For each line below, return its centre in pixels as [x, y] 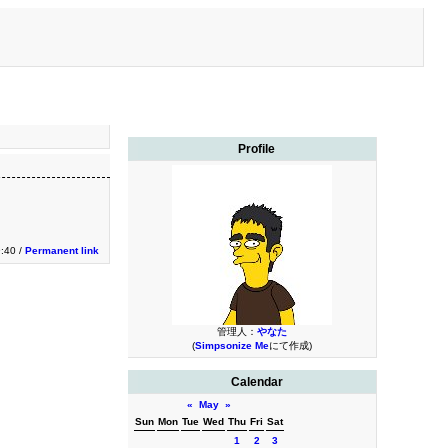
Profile [257, 149]
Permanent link [62, 250]
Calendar [256, 382]
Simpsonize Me [231, 345]
